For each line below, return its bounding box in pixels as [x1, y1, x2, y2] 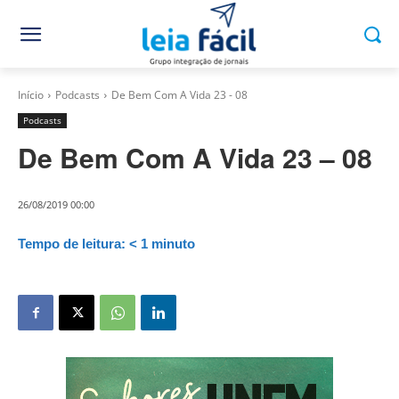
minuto [151, 236, 195, 252]
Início [18, 87, 44, 103]
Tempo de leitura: [18, 236, 126, 252]
